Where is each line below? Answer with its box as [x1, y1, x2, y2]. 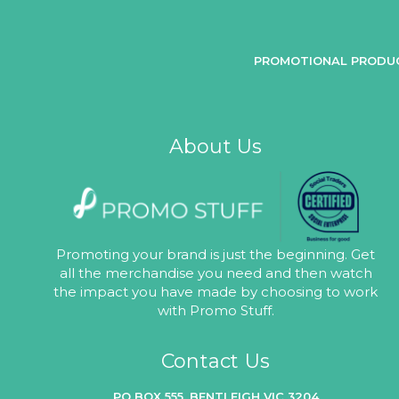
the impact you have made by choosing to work [53, 282, 379, 300]
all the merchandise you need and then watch [59, 264, 372, 281]
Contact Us [160, 348, 271, 373]
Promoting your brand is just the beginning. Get [56, 245, 376, 263]
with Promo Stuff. [157, 301, 274, 319]
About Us [168, 134, 263, 159]
